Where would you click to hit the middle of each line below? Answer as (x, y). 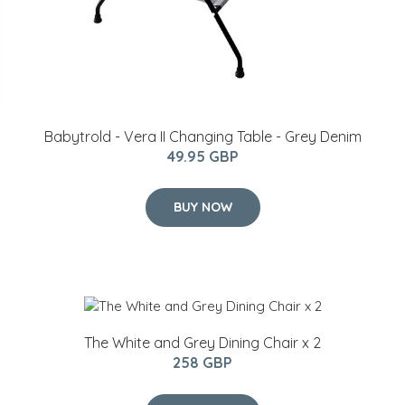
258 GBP (202, 363)
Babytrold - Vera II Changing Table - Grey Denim (202, 136)
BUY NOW (202, 207)
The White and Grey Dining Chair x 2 (202, 343)
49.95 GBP (202, 156)
